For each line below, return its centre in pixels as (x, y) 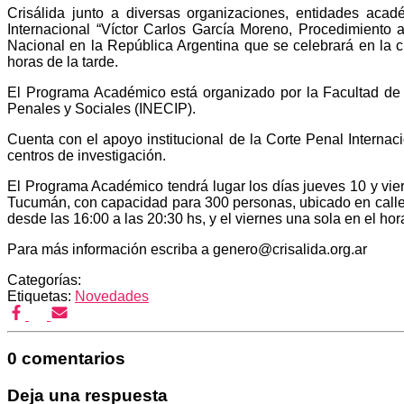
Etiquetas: (41, 296)
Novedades (112, 296)
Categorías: (44, 280)
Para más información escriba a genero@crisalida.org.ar (187, 249)
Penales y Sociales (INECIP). (101, 108)
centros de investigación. (87, 155)
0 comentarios (66, 359)
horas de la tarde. (63, 61)
